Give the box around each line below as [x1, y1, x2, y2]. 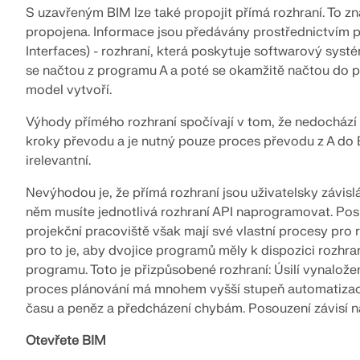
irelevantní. [26, 152, 91, 169]
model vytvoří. [26, 81, 112, 98]
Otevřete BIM [26, 332, 106, 349]
